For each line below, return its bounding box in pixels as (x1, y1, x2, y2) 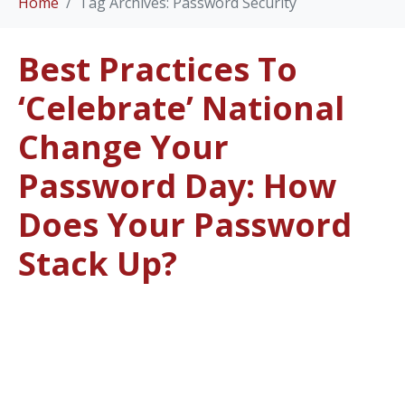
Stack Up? (18, 240, 177, 286)
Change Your (18, 124, 229, 169)
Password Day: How (18, 163, 336, 208)
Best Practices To (18, 46, 297, 91)
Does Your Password (18, 202, 352, 247)
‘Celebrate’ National (18, 85, 344, 130)
